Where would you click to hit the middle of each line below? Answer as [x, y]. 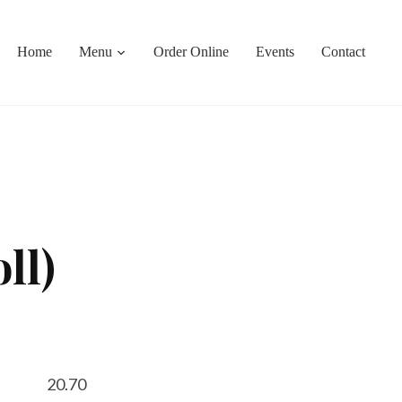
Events [275, 52]
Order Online [192, 52]
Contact [344, 52]
